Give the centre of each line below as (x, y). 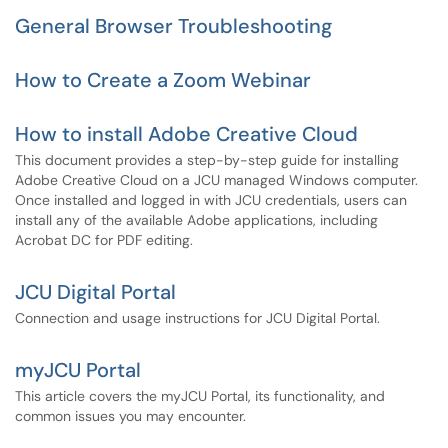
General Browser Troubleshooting (173, 26)
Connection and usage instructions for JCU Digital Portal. (197, 318)
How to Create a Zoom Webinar (163, 80)
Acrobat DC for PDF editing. (104, 240)
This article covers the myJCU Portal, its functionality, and (200, 396)
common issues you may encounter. (130, 416)
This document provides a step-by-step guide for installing (207, 160)
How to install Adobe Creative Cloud (186, 134)
